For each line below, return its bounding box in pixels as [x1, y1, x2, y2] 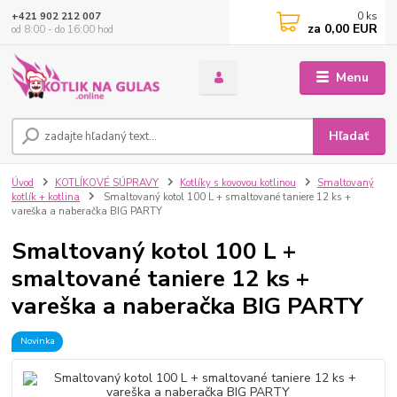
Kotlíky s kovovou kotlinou [179, 176, 296, 191]
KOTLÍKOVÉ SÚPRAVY [55, 176, 159, 191]
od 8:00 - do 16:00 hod [12, 22, 114, 36]
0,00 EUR [321, 20, 378, 37]
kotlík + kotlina [12, 191, 81, 205]
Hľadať [329, 128, 370, 145]
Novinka [19, 334, 55, 348]
